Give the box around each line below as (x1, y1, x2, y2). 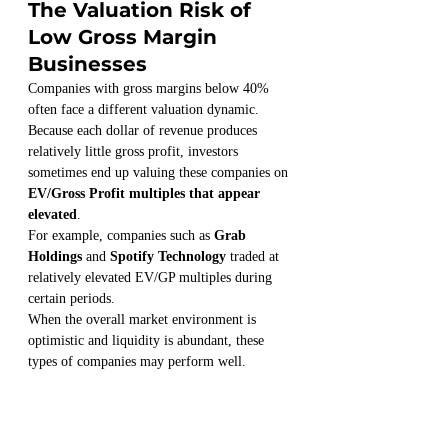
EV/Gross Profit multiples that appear (28, 186, 264, 202)
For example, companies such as (28, 228, 214, 244)
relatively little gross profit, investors (28, 144, 242, 160)
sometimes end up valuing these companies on (28, 165, 292, 181)
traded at (226, 249, 283, 265)
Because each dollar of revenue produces (28, 123, 261, 139)
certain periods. (28, 291, 115, 307)
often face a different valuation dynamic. (28, 102, 259, 118)
